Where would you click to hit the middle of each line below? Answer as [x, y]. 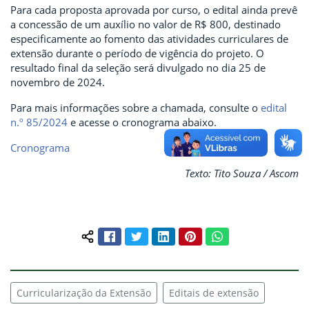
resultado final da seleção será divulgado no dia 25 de [138, 67]
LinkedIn [188, 235]
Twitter [157, 235]
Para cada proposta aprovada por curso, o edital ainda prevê [154, 9]
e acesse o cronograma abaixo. [142, 122]
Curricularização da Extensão [84, 293]
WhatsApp [246, 235]
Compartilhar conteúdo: [143, 242]
